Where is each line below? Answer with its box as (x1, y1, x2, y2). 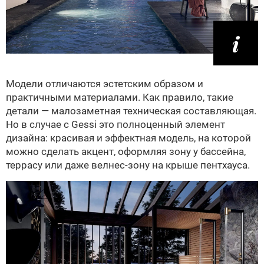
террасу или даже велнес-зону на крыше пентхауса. (6, 159, 250, 171)
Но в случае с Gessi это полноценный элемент (6, 118, 225, 131)
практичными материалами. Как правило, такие (6, 91, 233, 104)
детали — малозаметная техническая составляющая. (6, 105, 256, 117)
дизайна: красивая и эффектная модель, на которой (6, 132, 251, 144)
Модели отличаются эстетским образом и (6, 78, 203, 90)
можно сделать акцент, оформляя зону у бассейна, (6, 146, 246, 158)
